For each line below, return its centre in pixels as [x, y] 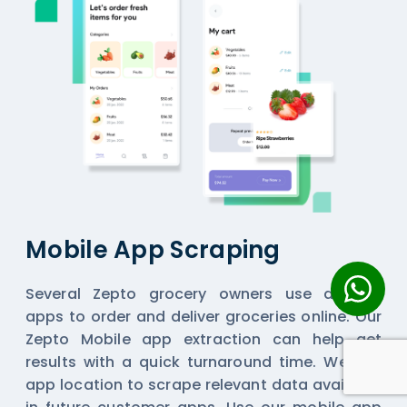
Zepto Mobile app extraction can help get [203, 339]
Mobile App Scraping [153, 249]
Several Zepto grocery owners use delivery [203, 293]
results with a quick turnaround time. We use [203, 362]
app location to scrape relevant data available [203, 384]
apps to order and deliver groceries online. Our [203, 316]
